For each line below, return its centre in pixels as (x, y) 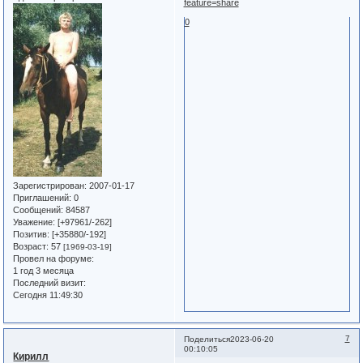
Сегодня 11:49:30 (48, 295)
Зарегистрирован (49, 185)
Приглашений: (43, 197)
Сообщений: (38, 209)
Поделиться (207, 339)
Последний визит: (50, 282)
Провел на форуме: (54, 258)
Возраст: (31, 246)
